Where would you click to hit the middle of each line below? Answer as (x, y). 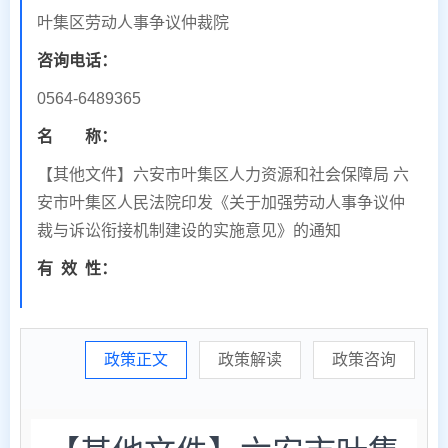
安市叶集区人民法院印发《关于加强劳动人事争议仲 (221, 202)
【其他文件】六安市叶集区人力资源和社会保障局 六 (223, 174)
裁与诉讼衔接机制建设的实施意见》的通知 (189, 230)
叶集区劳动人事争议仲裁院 (133, 22)
